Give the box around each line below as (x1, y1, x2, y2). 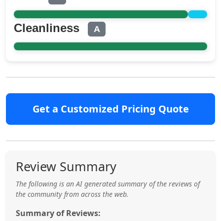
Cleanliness (14, 21, 83, 35)
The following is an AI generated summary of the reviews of (16, 179, 200, 189)
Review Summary (16, 158, 116, 175)
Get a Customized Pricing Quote (32, 102, 189, 116)
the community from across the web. (16, 189, 129, 199)
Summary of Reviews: (16, 208, 101, 219)
